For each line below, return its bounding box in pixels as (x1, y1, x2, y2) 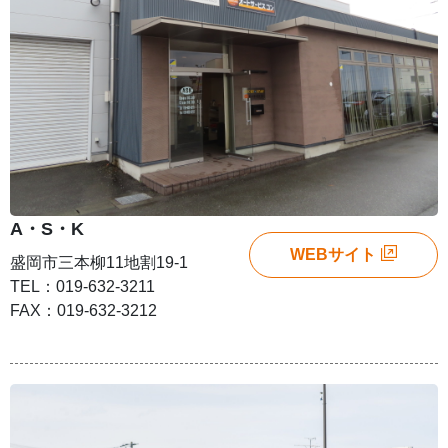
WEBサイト (290, 246, 376, 264)
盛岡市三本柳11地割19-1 (10, 254, 188, 272)
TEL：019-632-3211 (10, 278, 155, 296)
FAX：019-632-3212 (10, 302, 157, 320)
